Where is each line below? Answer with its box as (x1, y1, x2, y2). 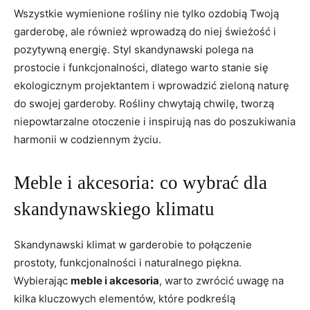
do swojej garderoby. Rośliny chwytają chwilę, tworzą (14, 96, 274, 110)
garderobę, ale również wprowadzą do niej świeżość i (14, 24, 276, 38)
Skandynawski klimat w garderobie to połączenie (14, 237, 252, 251)
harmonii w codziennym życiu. (14, 132, 161, 146)
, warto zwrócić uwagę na (159, 273, 284, 287)
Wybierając (14, 273, 71, 287)
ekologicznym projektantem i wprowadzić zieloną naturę (14, 78, 289, 92)
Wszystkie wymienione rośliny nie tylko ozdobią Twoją (14, 6, 279, 20)
